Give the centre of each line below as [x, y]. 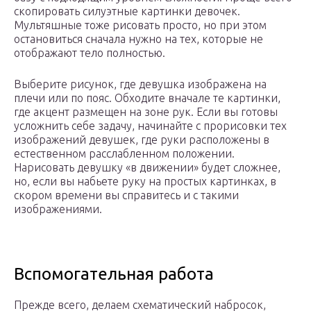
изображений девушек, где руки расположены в [142, 140]
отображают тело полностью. [90, 53]
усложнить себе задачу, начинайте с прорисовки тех [150, 126]
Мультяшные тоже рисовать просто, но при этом [140, 25]
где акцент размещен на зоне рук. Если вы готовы [146, 112]
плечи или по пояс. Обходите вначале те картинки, [147, 98]
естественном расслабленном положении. [124, 154]
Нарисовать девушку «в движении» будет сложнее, [147, 168]
